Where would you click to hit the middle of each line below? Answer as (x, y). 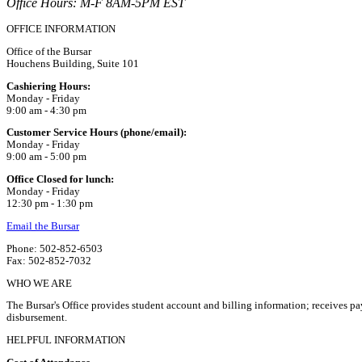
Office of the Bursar (49, 51)
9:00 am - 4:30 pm (46, 110)
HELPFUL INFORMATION (66, 341)
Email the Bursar (43, 226)
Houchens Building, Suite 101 (73, 63)
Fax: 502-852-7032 (49, 261)
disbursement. (37, 318)
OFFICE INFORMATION (61, 29)
